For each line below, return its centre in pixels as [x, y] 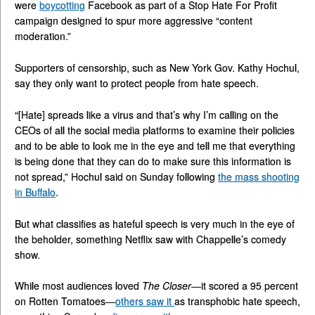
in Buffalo [35, 192]
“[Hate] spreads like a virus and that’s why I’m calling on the [147, 114]
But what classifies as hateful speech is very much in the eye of [155, 223]
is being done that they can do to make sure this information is [153, 161]
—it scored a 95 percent [245, 286]
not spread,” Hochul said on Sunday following [116, 176]
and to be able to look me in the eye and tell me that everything [155, 145]
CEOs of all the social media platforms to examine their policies [155, 130]
